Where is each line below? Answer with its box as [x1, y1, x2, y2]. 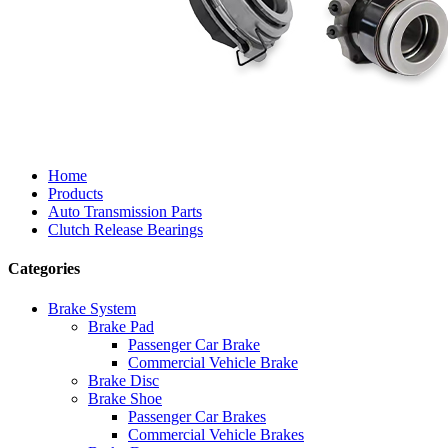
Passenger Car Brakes [128, 407, 266, 425]
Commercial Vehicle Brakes [128, 425, 304, 443]
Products [48, 185, 103, 202]
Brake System [48, 299, 136, 317]
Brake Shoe [88, 389, 162, 407]
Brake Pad [88, 317, 154, 335]
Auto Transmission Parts [48, 203, 202, 220]
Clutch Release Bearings [48, 221, 203, 238]
